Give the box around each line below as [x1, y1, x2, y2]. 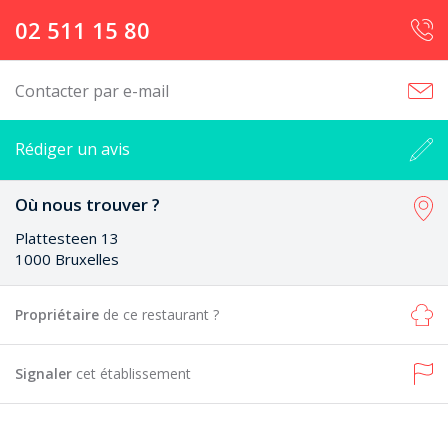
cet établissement [76, 364, 191, 383]
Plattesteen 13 [15, 228, 119, 248]
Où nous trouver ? [15, 193, 160, 216]
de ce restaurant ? [103, 305, 219, 324]
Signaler [15, 364, 76, 383]
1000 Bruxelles [15, 249, 119, 269]
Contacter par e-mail [15, 80, 169, 102]
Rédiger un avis [15, 138, 130, 160]
